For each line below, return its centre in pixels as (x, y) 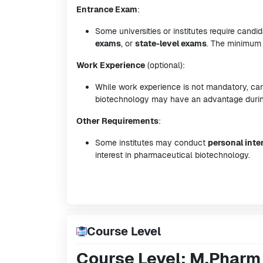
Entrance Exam (107, 9)
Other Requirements (117, 121)
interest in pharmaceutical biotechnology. (173, 155)
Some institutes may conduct (151, 143)
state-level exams (171, 43)
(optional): (165, 65)
